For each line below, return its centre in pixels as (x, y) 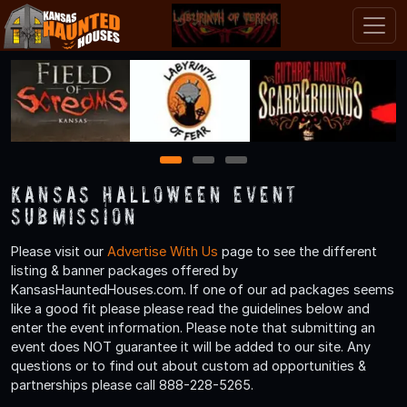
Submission (74, 215)
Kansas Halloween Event (155, 194)
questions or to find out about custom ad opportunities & (189, 365)
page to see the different (298, 251)
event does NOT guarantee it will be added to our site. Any (191, 346)
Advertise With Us (163, 251)
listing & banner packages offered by (124, 270)
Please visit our (59, 251)
